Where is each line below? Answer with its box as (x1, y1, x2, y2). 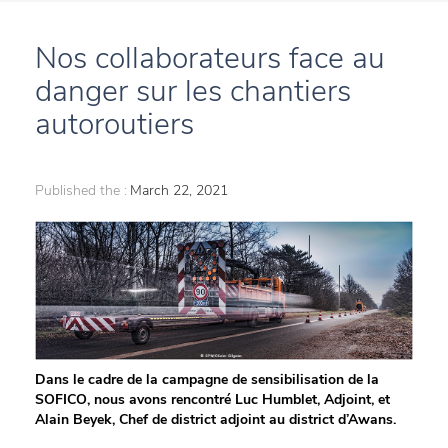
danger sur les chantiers (35, 71, 351, 112)
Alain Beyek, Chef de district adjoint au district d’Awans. (35, 410, 396, 430)
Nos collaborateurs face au (35, 38, 385, 79)
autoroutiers (35, 104, 194, 145)
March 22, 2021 (130, 181, 228, 200)
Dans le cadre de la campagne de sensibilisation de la (35, 370, 379, 390)
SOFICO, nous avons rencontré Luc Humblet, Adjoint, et (35, 390, 390, 410)
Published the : (35, 181, 127, 200)
